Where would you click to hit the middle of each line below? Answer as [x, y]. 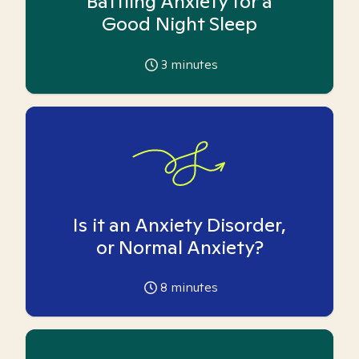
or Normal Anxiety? [179, 247]
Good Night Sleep [179, 23]
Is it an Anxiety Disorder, [179, 225]
